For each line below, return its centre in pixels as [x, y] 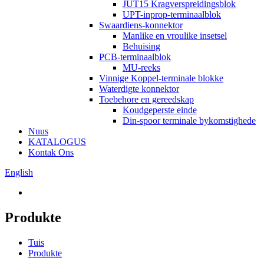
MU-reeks [141, 67]
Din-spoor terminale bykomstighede [189, 121]
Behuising [141, 46]
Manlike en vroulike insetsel [175, 36]
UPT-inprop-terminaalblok [172, 14]
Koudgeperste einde [160, 110]
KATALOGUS [57, 142]
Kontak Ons [51, 152]
